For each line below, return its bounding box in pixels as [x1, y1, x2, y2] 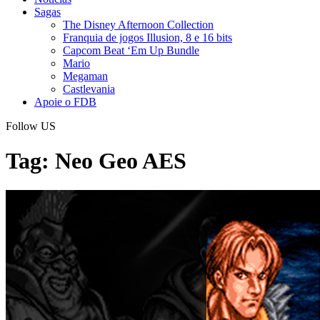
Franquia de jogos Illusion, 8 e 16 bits [63, 31, 232, 44]
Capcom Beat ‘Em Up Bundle [63, 44, 199, 56]
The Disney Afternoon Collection [63, 19, 214, 31]
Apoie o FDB [34, 96, 96, 108]
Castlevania [63, 83, 115, 95]
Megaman [63, 70, 108, 82]
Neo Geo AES [55, 148, 186, 174]
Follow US [6, 120, 56, 132]
